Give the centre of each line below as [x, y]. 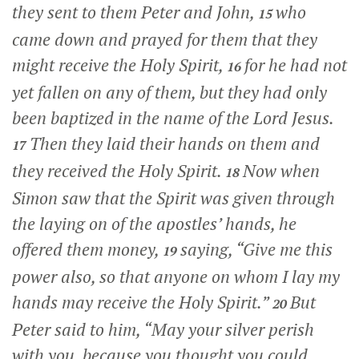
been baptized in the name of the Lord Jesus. [173, 118]
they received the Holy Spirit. [119, 171]
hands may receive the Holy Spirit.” [142, 302]
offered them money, [87, 249]
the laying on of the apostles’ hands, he [154, 224]
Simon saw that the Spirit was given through [173, 198]
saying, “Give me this [256, 249]
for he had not [296, 65]
